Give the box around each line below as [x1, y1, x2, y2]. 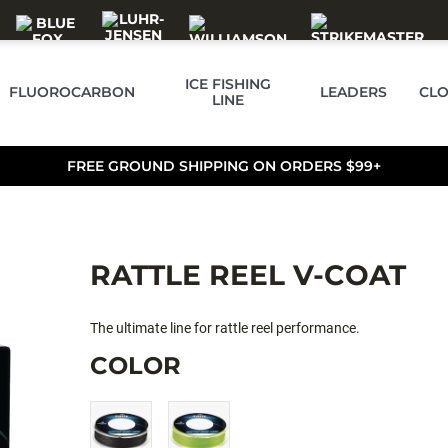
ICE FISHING [184, 75, 271, 93]
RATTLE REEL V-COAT [89, 258, 406, 292]
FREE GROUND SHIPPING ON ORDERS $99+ [67, 157, 381, 175]
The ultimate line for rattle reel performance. [89, 320, 360, 336]
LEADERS [320, 83, 388, 101]
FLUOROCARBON [9, 83, 136, 101]
